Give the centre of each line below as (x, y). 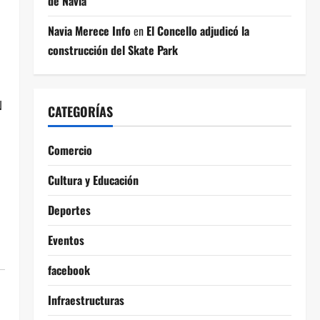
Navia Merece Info (89, 31)
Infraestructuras (86, 300)
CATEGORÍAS (80, 111)
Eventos (66, 240)
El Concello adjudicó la (197, 31)
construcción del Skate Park (112, 50)
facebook (69, 270)
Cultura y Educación (93, 180)
